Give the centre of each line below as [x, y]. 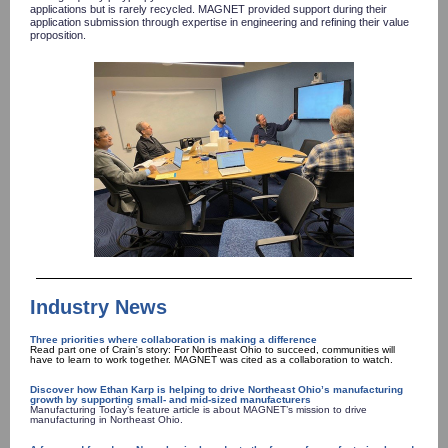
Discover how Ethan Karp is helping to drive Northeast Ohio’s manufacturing [216, 389]
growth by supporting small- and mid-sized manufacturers [172, 399]
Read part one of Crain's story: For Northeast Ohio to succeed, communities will [212, 349]
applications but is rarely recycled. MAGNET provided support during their [208, 9]
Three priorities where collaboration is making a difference [175, 339]
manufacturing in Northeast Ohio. [106, 419]
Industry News [98, 307]
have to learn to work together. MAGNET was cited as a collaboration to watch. [211, 359]
